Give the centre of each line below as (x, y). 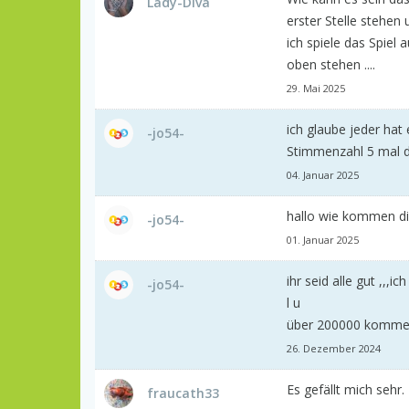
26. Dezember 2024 (334, 348)
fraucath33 (183, 393)
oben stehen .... (331, 64)
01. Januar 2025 (323, 239)
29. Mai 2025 (316, 88)
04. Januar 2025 (323, 174)
